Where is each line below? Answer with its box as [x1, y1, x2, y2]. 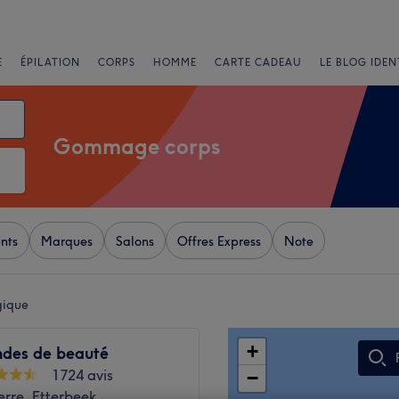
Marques [41, 233, 93, 249]
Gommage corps [53, 133, 221, 159]
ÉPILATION [20, 56, 80, 69]
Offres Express [177, 233, 261, 249]
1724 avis [52, 366, 113, 384]
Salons [116, 233, 154, 249]
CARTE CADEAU [215, 56, 302, 69]
